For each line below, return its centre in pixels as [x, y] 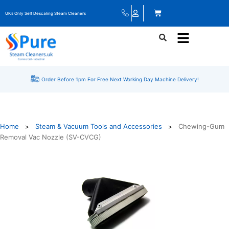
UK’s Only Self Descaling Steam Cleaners [45, 13]
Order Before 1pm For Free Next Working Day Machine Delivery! [120, 79]
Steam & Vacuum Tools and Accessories [99, 126]
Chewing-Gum [201, 126]
